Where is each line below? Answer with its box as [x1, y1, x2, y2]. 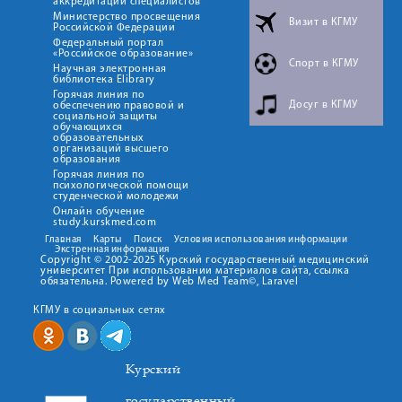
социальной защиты [53, 111, 158, 122]
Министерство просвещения [53, 12, 200, 22]
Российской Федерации [53, 22, 175, 33]
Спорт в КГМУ [288, 57, 359, 69]
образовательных [53, 133, 144, 144]
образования [53, 154, 121, 165]
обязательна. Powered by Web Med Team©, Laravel [40, 276, 298, 287]
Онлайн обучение [53, 206, 145, 217]
